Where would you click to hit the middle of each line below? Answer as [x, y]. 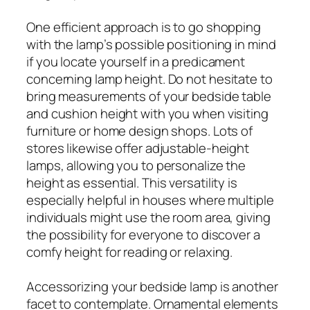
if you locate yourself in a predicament [136, 61]
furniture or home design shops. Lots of [140, 130]
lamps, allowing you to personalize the [136, 165]
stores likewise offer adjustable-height [138, 148]
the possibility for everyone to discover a [143, 234]
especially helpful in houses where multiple [150, 200]
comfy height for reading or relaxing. [130, 252]
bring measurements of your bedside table [149, 96]
